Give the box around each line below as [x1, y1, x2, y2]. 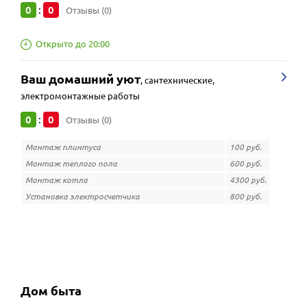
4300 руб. [230, 174, 267, 185]
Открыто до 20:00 [36, 38, 110, 50]
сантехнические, [145, 74, 214, 86]
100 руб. [230, 141, 262, 152]
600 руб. [230, 158, 262, 169]
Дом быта [21, 283, 82, 298]
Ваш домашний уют [21, 71, 140, 86]
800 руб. [230, 191, 262, 201]
